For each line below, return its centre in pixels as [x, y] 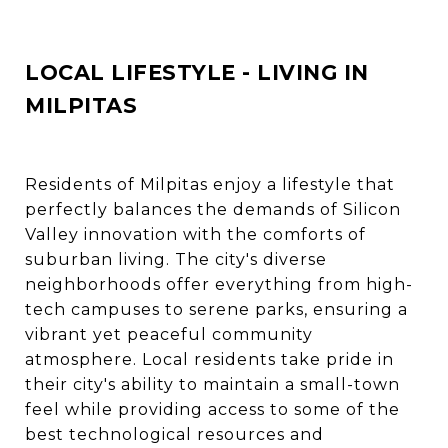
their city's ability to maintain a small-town [212, 384]
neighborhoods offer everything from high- [219, 284]
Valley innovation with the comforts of [195, 234]
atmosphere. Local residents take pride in [209, 359]
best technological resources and [174, 434]
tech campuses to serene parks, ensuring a [216, 309]
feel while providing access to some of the [212, 409]
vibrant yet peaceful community [169, 334]
